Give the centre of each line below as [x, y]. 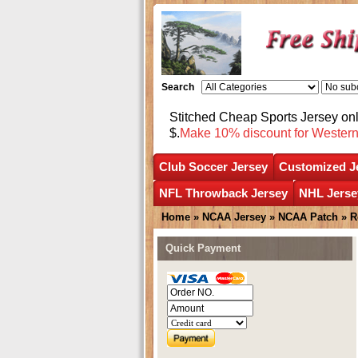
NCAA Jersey [234, 217]
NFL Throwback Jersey [223, 193]
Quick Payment [203, 248]
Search [177, 87]
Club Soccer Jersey [213, 166]
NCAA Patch [308, 217]
